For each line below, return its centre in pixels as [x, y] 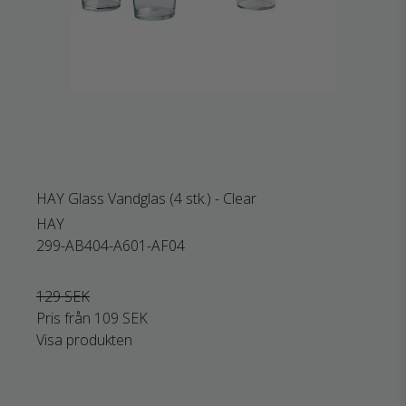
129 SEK [63, 296]
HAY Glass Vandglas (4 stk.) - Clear [146, 198]
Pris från [65, 318]
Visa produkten [84, 340]
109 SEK [121, 318]
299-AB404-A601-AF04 [111, 246]
